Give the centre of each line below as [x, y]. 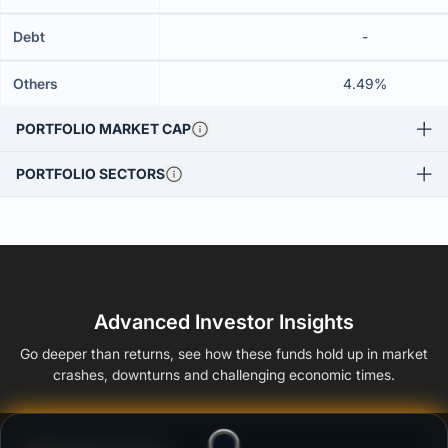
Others [35, 83]
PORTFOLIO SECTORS [90, 173]
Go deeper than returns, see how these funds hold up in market [224, 353]
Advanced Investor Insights [224, 322]
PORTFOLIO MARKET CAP [103, 128]
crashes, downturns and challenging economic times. [224, 374]
